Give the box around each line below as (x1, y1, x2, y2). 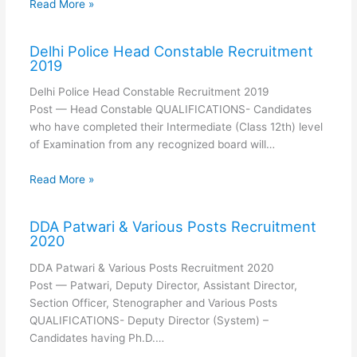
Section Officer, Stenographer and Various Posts (29, 296, 277, 309)
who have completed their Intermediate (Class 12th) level (29, 120, 323, 134)
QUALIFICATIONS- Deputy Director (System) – (29, 313, 269, 327)
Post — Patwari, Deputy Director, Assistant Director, (29, 278, 297, 292)
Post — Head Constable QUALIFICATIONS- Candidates (29, 103, 312, 116)
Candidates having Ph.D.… (29, 331, 164, 344)
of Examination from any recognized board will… (29, 138, 275, 151)
